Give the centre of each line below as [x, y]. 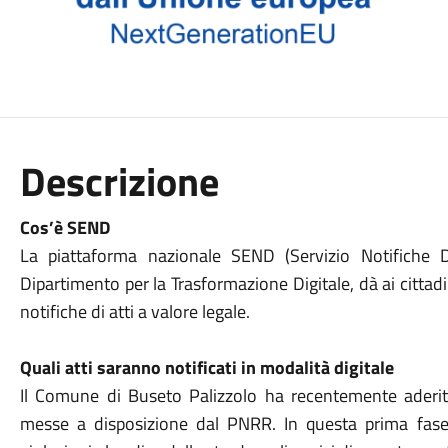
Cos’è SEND [64, 227]
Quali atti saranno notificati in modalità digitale [206, 367]
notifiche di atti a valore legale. [134, 311]
